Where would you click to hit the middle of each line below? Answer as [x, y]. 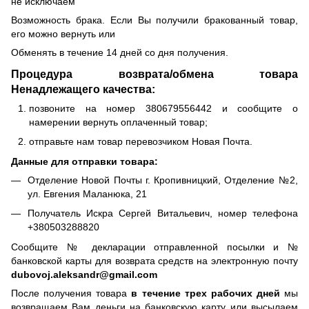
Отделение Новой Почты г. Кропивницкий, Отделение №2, [163, 180]
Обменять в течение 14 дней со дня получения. [120, 53]
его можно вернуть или [63, 34]
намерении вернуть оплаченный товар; [118, 122]
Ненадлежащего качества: [83, 89]
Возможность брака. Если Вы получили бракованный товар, [154, 20]
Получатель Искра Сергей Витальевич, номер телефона [163, 213]
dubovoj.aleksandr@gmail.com [84, 274]
